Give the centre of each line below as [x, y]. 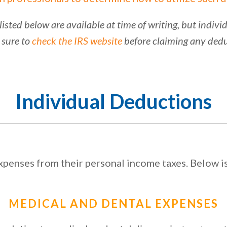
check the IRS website [77, 41]
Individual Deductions [113, 101]
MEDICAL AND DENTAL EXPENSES [113, 203]
